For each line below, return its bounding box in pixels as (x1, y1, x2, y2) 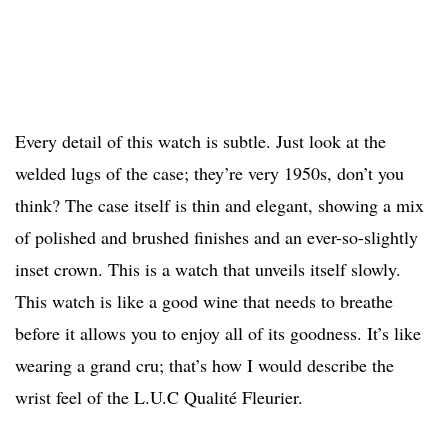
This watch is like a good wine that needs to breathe (15, 289, 393, 314)
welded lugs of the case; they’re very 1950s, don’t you (15, 161, 404, 186)
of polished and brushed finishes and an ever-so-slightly (15, 225, 418, 250)
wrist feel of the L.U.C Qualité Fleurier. (15, 385, 303, 410)
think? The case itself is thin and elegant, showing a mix (15, 193, 424, 218)
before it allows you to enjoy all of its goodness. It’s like (15, 321, 421, 346)
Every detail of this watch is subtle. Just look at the (15, 129, 386, 154)
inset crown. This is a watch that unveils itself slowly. (15, 257, 401, 282)
